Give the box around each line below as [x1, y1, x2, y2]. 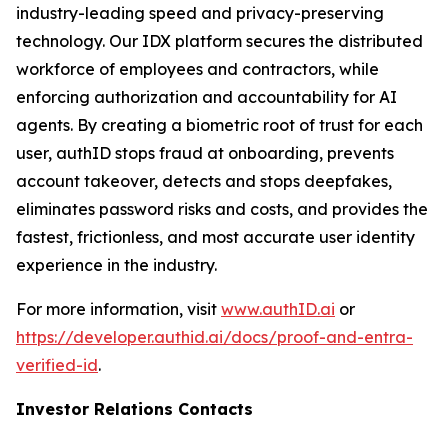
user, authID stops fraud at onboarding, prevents [16, 143, 394, 163]
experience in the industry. [16, 255, 225, 275]
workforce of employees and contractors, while [16, 59, 379, 79]
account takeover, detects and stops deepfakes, [16, 171, 392, 191]
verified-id [16, 355, 98, 375]
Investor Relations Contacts [16, 399, 253, 419]
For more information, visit [16, 299, 221, 319]
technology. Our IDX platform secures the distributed [16, 31, 423, 51]
